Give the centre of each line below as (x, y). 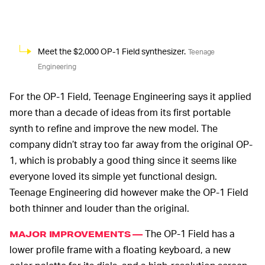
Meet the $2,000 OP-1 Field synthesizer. (112, 51)
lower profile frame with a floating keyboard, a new (120, 249)
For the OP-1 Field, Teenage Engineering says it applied (130, 96)
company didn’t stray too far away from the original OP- (131, 144)
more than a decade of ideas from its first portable (120, 112)
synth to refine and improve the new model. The (114, 128)
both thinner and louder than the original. (99, 208)
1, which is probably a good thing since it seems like (123, 160)
